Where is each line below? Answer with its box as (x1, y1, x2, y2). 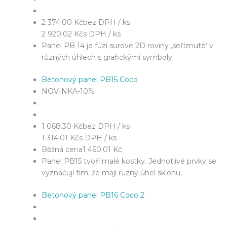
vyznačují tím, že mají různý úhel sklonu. (42, 168, 182, 177)
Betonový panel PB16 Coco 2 (42, 190, 144, 200)
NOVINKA (42, 86, 78, 96)
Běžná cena (42, 144, 83, 154)
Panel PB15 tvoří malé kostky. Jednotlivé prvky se (42, 156, 216, 166)
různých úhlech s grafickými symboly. (42, 52, 174, 62)
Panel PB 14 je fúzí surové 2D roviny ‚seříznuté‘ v (42, 41, 213, 50)
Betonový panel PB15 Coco (42, 74, 138, 84)
